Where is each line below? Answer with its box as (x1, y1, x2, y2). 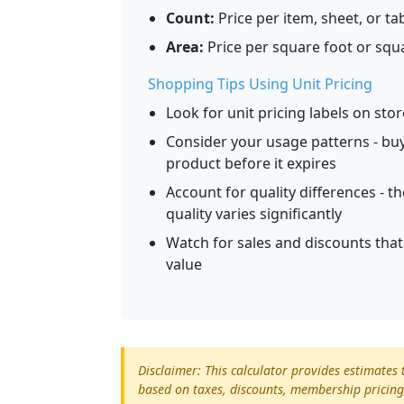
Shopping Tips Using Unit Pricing (148, 74, 372, 95)
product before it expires (166, 153, 336, 174)
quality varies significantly (166, 204, 342, 225)
